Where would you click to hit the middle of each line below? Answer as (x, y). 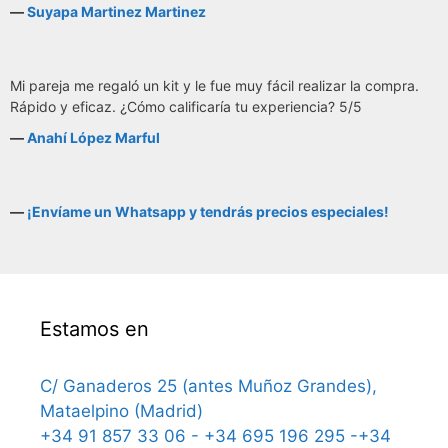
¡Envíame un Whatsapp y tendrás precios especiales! (208, 211)
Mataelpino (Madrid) (121, 410)
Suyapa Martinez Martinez (116, 12)
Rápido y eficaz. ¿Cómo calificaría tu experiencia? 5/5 (186, 106)
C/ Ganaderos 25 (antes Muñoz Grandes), (208, 385)
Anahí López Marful (93, 138)
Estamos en (94, 328)
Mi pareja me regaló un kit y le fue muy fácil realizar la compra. (214, 85)
